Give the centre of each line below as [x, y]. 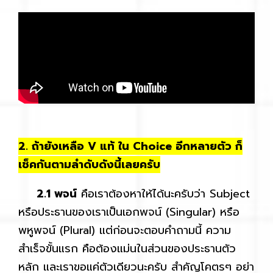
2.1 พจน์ [48, 193]
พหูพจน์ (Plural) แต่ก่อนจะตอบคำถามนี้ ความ [125, 230]
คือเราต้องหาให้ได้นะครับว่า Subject [163, 193]
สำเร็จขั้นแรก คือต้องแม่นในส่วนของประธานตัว [127, 248]
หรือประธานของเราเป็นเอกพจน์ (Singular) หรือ [129, 212]
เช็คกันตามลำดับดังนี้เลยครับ [89, 164]
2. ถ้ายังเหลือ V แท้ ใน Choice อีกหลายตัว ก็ [130, 146]
